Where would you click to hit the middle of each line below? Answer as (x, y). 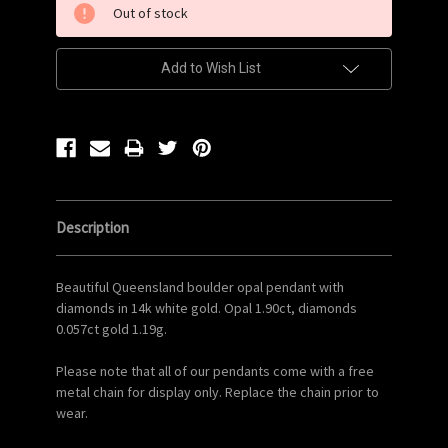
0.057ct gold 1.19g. (111, 328)
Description (92, 227)
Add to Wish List (211, 67)
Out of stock (150, 12)
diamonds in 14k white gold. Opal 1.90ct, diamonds (206, 307)
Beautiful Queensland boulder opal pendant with (200, 286)
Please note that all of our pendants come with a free (215, 370)
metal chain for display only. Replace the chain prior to (217, 391)
